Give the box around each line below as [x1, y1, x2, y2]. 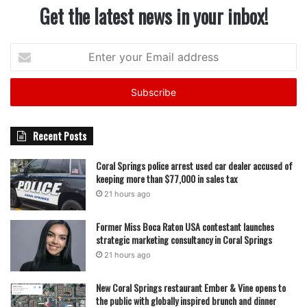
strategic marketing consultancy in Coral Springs [96, 232, 272, 247]
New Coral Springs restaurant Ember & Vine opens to [96, 280, 286, 295]
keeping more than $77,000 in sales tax [96, 171, 237, 186]
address [10, 87, 44, 99]
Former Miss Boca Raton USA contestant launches [96, 219, 274, 234]
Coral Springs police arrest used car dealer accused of [96, 158, 293, 173]
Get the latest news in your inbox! [39, 2, 268, 31]
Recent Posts [33, 128, 86, 144]
